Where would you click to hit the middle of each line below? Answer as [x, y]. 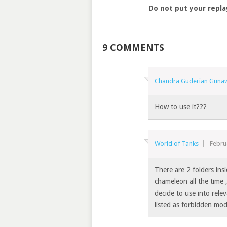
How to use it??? [181, 107]
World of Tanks [177, 143]
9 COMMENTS [133, 47]
